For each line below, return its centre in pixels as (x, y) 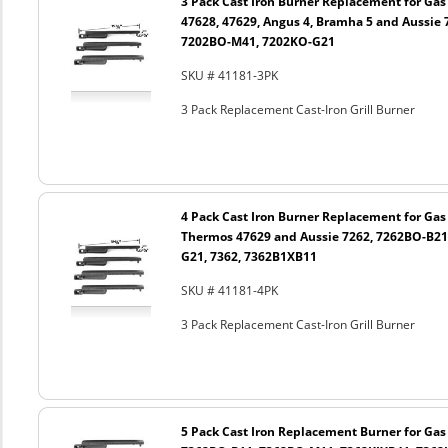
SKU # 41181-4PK (229, 290)
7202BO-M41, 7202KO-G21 (257, 41)
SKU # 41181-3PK (229, 75)
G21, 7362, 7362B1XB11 (248, 256)
